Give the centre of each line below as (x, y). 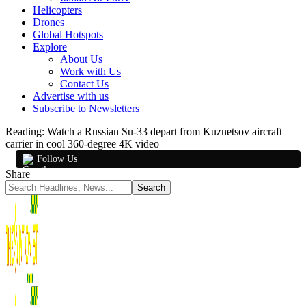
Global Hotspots (68, 34)
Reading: (25, 131)
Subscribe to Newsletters (86, 108)
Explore (50, 47)
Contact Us (84, 84)
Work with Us (91, 71)
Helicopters (57, 10)
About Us (81, 59)
